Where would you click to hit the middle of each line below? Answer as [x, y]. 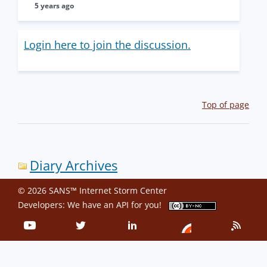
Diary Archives [74, 166]
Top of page [226, 105]
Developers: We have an [67, 205]
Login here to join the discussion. [107, 45]
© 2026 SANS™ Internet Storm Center [92, 191]
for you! [149, 205]
